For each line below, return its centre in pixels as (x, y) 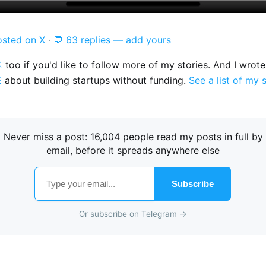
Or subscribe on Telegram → (133, 214)
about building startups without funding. (95, 80)
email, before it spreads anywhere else (133, 150)
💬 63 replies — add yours (112, 39)
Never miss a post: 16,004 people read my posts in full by (133, 136)
